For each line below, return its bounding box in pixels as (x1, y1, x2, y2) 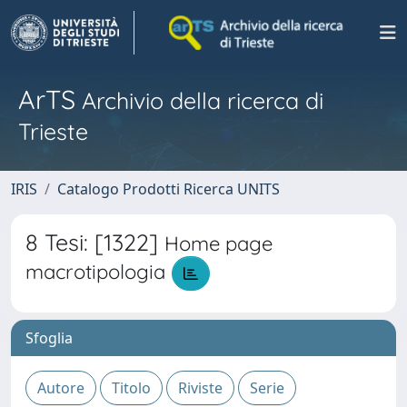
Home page (164, 231, 273, 256)
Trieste (18, 117, 88, 145)
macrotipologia (25, 259, 165, 285)
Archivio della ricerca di (75, 86, 323, 114)
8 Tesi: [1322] (25, 228, 164, 256)
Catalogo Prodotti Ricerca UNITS (57, 179, 280, 199)
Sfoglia (25, 328, 73, 348)
